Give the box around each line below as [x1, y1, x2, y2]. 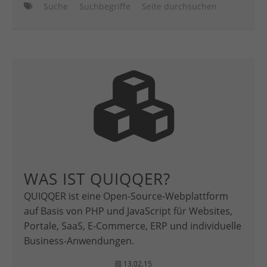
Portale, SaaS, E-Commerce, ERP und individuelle [24, 219, 241, 232]
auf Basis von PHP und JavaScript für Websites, [24, 204, 232, 218]
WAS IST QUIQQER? [24, 168, 170, 190]
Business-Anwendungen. [24, 234, 134, 247]
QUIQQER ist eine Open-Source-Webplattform [24, 190, 228, 203]
